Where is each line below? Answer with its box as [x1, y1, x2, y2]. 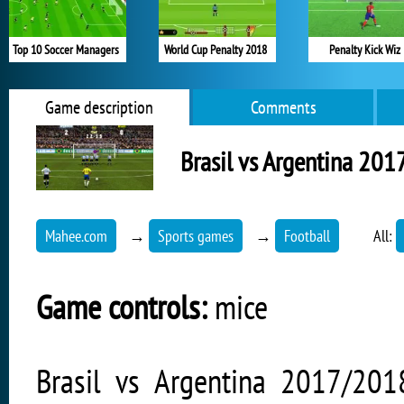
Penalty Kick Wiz [329, 41, 400, 58]
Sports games [158, 225, 234, 246]
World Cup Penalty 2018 [163, 41, 267, 58]
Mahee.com [45, 225, 107, 246]
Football [284, 225, 330, 246]
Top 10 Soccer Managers [12, 41, 119, 58]
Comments [250, 96, 317, 119]
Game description [45, 96, 153, 119]
